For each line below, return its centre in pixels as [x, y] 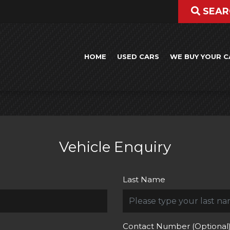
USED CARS [138, 57]
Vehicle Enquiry [115, 147]
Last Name [144, 179]
